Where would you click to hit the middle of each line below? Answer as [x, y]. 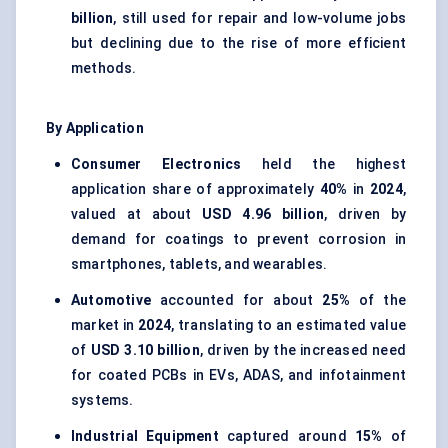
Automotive [111, 300]
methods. [104, 68]
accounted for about [237, 300]
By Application [95, 128]
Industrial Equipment [145, 436]
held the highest [324, 164]
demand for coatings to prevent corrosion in [238, 239]
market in [105, 325]
